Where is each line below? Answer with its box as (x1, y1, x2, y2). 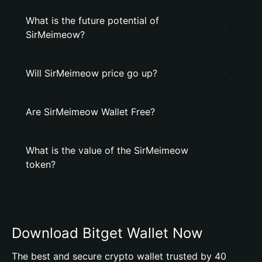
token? (26, 158, 56, 170)
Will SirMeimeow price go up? (26, 67, 157, 79)
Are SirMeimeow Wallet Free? (26, 106, 155, 118)
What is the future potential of (26, 15, 159, 26)
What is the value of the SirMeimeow (26, 144, 188, 156)
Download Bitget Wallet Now (12, 225, 203, 242)
